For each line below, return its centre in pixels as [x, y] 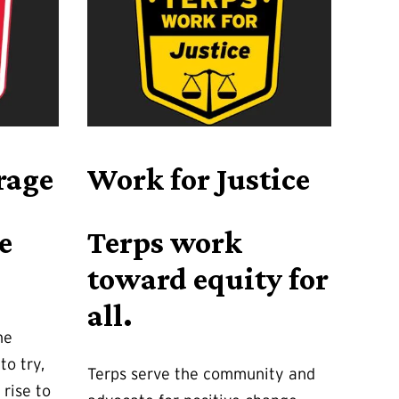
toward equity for [208, 279]
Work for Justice [199, 179]
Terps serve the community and [201, 374]
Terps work [165, 243]
